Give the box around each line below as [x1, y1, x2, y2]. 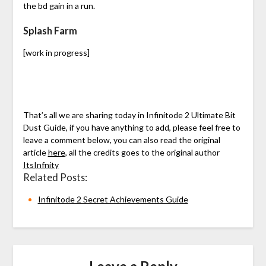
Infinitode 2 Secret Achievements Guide [37, 194, 188, 205]
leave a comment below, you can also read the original [23, 135, 220, 145]
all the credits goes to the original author [66, 147, 220, 158]
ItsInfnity [23, 160, 59, 170]
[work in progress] [23, 47, 90, 58]
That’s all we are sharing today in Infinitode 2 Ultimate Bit [23, 110, 236, 121]
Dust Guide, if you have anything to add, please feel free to [23, 122, 240, 133]
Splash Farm [23, 25, 77, 37]
